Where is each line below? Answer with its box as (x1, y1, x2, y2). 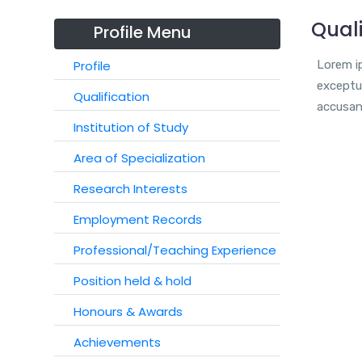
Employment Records (74, 211, 202, 228)
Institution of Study (74, 119, 188, 136)
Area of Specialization (74, 149, 205, 166)
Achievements (74, 334, 161, 351)
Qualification (74, 88, 149, 105)
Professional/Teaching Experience (74, 242, 276, 259)
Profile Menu (94, 21, 192, 44)
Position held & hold (74, 272, 192, 289)
